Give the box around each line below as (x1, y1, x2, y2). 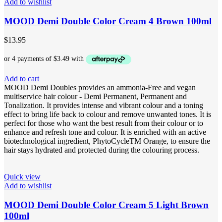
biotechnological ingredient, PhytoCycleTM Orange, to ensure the (4, 136, 210, 145)
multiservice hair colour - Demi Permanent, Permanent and (4, 92, 187, 101)
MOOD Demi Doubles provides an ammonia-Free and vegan (4, 83, 196, 92)
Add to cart (4, 74, 39, 83)
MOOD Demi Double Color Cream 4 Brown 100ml (4, 15, 212, 26)
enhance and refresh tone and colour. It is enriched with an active (4, 127, 206, 136)
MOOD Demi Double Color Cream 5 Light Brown (4, 199, 209, 210)
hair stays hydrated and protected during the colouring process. (4, 145, 199, 154)
